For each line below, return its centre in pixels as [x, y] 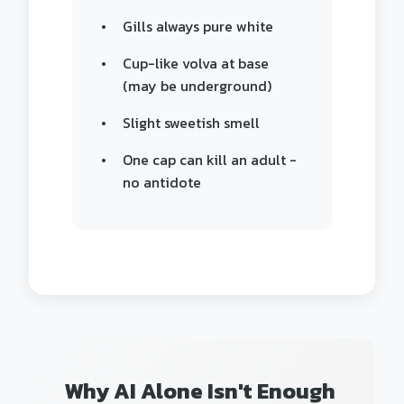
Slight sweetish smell [191, 123]
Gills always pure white [198, 26]
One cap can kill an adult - [210, 160]
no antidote [162, 182]
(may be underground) [197, 86]
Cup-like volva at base [196, 63]
